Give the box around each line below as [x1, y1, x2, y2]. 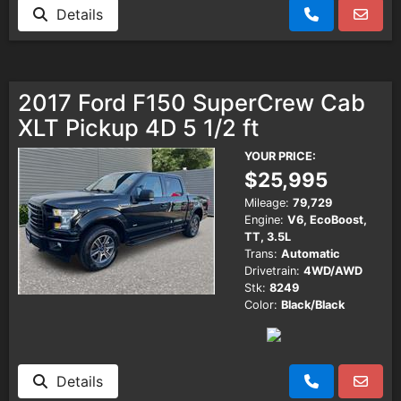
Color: [244, 297, 277, 311]
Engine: [244, 212, 284, 226]
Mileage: [244, 195, 289, 209]
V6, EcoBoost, [287, 212, 367, 226]
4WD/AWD [303, 263, 363, 277]
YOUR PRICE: [244, 149, 316, 163]
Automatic [281, 246, 340, 260]
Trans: [244, 246, 277, 260]
